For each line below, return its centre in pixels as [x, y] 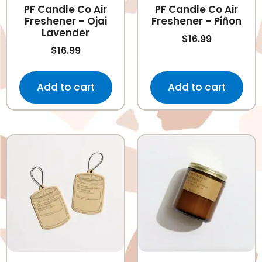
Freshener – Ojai [65, 21]
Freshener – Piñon [196, 21]
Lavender [65, 33]
